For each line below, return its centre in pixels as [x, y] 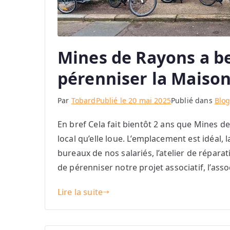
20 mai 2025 [150, 101]
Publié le [112, 101]
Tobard [83, 101]
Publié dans [193, 101]
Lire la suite [80, 192]
